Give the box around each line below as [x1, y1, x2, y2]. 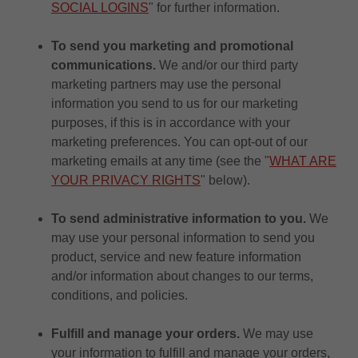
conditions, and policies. [51, 288, 188, 302]
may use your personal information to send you [51, 231, 315, 245]
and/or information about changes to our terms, [51, 269, 313, 283]
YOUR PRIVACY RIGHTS [51, 173, 201, 187]
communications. [51, 58, 156, 72]
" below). [201, 173, 250, 187]
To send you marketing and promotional [51, 39, 293, 53]
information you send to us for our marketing [51, 97, 298, 110]
